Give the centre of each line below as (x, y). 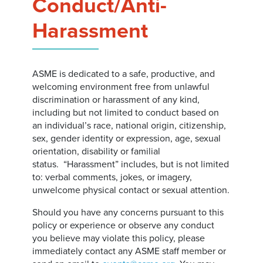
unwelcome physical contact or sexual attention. (131, 190)
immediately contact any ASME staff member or (129, 251)
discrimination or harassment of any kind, (116, 100)
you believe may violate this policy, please (119, 238)
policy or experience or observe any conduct (124, 225)
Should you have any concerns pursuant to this (128, 213)
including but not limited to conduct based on (126, 113)
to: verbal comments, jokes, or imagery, (112, 177)
